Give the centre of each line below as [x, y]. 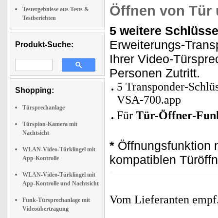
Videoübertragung [45, 209]
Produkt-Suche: [44, 45]
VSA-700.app [149, 100]
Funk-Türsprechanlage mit [56, 200]
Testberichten [39, 18]
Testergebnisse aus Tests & [56, 9]
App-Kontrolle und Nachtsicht [61, 183]
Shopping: [35, 90]
